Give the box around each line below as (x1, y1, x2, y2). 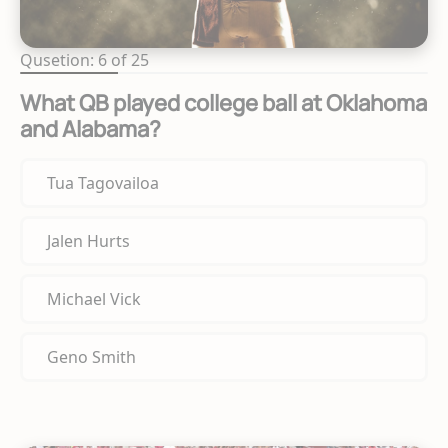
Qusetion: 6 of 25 (20, 49, 149, 72)
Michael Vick (47, 288, 141, 311)
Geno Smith (47, 346, 136, 369)
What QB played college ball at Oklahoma (20, 88, 427, 119)
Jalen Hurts (47, 230, 130, 253)
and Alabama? (20, 114, 161, 145)
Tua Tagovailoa (47, 172, 159, 195)
